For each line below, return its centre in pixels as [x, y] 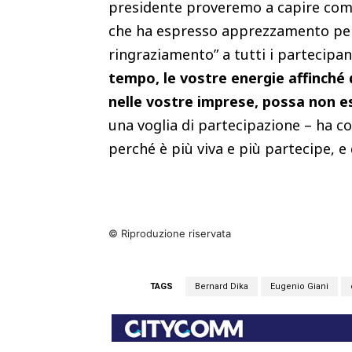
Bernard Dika [222, 286]
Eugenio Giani [299, 286]
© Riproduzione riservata [170, 233]
